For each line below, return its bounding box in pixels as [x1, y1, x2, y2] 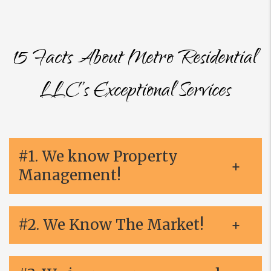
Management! [18, 166, 121, 184]
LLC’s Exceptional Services [40, 75, 231, 109]
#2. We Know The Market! [18, 215, 204, 234]
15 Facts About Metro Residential [13, 42, 258, 77]
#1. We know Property [18, 147, 178, 166]
